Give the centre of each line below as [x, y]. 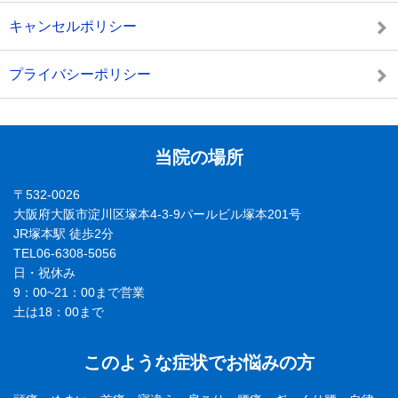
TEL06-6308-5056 [65, 253]
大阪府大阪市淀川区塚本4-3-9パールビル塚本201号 [157, 214]
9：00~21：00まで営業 [79, 292]
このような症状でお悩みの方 [199, 362]
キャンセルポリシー [73, 26]
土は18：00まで [59, 312]
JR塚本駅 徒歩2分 [64, 234]
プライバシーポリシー [80, 74]
